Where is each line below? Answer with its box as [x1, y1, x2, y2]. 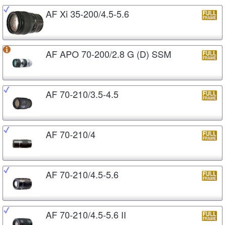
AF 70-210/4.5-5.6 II [46, 207, 126, 221]
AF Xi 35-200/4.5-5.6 [46, 7, 129, 20]
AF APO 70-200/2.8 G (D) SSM [46, 47, 171, 60]
